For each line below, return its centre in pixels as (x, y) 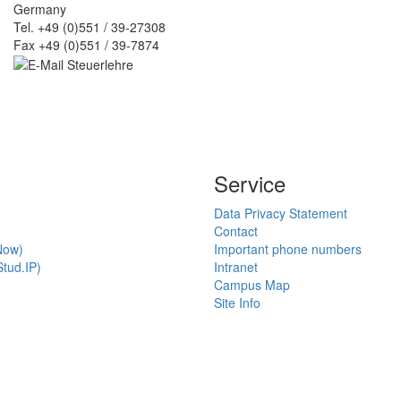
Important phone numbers (288, 249)
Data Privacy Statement (281, 213)
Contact (236, 231)
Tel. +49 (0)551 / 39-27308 (90, 26)
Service (250, 183)
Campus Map (252, 285)
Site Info (237, 303)
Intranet (236, 267)
